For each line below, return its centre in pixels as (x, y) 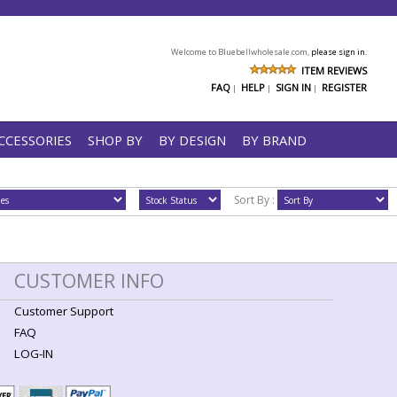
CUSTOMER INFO (89, 280)
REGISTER (344, 87)
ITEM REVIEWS (334, 70)
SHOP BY (115, 140)
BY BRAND (274, 140)
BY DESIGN (192, 140)
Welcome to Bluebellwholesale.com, (241, 52)
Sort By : (249, 199)
